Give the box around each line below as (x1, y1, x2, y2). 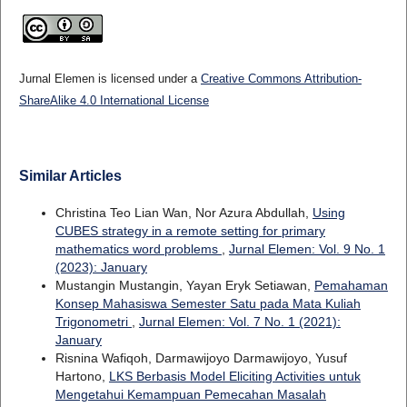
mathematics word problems (55, 242, 222, 257)
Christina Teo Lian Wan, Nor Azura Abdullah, (55, 205, 313, 221)
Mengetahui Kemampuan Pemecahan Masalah (55, 387, 326, 402)
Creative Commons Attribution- (200, 72, 362, 86)
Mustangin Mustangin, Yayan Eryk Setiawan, (55, 278, 314, 293)
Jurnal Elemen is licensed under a (18, 72, 201, 86)
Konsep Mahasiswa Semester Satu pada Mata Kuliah (55, 296, 361, 312)
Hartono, (55, 369, 109, 384)
